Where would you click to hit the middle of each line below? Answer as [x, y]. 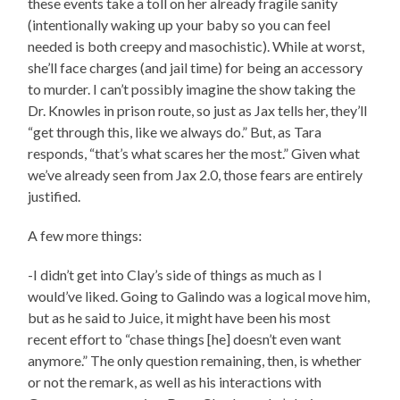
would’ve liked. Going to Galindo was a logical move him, [199, 296]
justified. [54, 196]
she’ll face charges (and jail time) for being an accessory [196, 67]
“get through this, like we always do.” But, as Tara [175, 131]
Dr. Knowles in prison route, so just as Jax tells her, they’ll [198, 110]
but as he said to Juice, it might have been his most [179, 317]
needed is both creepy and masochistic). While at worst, [196, 46]
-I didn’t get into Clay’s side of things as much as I [175, 274]
